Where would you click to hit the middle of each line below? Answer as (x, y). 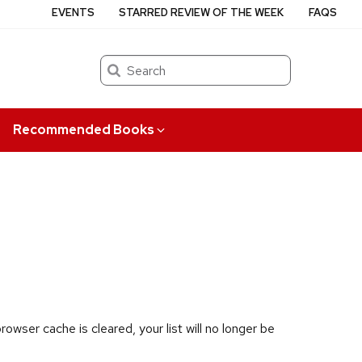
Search (118, 63)
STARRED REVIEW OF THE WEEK (202, 13)
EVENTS (74, 13)
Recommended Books (83, 129)
